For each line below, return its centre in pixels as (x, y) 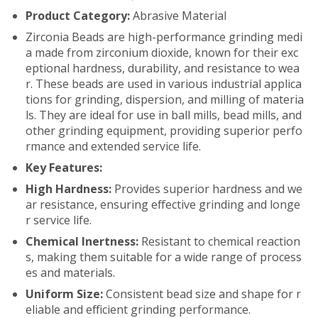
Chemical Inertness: (83, 241)
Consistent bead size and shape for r (203, 294)
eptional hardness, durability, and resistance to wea (163, 68)
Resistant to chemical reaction (221, 241)
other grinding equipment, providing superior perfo (164, 131)
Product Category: (78, 16)
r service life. (59, 220)
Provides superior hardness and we (208, 189)
